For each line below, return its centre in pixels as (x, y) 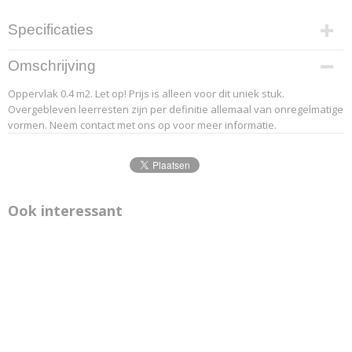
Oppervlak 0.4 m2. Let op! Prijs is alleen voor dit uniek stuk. (146, 93)
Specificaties (51, 29)
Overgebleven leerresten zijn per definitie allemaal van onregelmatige (176, 109)
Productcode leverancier (70, 59)
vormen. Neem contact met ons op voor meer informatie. (142, 125)
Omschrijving (52, 66)
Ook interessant (65, 211)
